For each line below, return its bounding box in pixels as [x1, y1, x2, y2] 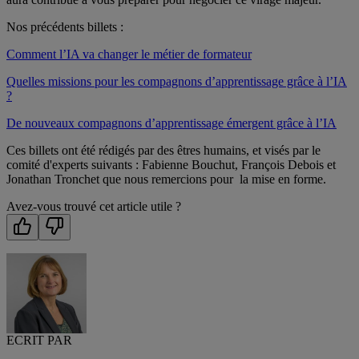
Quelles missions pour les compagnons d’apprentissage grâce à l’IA [6, 75, 347, 89]
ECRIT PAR [6, 333, 72, 348]
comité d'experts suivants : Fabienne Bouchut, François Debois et [6, 158, 336, 172]
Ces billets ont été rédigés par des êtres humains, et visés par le [6, 143, 321, 158]
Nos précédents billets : [6, 20, 123, 34]
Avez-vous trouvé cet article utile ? [6, 200, 181, 214]
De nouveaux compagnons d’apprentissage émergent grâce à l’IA [6, 116, 337, 131]
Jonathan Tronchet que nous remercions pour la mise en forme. [6, 172, 326, 187]
